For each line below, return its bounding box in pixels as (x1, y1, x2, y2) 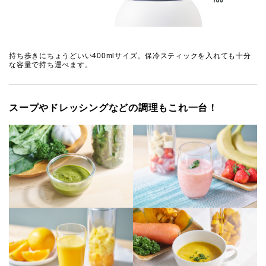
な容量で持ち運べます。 (9, 60, 93, 69)
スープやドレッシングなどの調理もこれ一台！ (9, 102, 218, 113)
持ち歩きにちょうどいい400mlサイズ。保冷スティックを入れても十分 (9, 51, 251, 60)
